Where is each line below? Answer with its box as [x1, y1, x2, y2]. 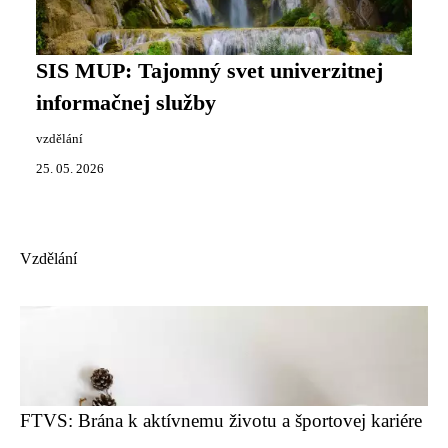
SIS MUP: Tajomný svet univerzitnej [36, 58, 383, 83]
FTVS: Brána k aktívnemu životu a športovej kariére [20, 409, 422, 431]
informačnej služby [36, 90, 216, 115]
